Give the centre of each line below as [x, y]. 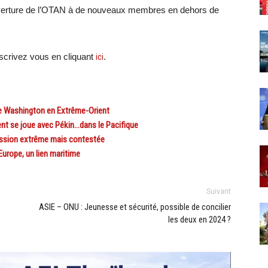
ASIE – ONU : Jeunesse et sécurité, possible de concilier [135, 207]
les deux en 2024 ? [200, 219]
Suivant [219, 191]
